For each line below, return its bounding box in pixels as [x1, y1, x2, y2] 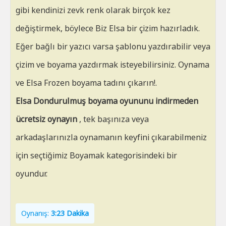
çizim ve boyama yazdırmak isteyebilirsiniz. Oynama [16, 59, 209, 70]
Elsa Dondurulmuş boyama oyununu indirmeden [16, 95, 198, 106]
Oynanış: [21, 208, 51, 218]
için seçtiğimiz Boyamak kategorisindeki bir [16, 150, 177, 161]
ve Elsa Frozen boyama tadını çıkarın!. [16, 77, 157, 88]
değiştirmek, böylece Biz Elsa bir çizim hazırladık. [16, 23, 200, 34]
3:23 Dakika [51, 208, 89, 218]
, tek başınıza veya [77, 114, 149, 125]
